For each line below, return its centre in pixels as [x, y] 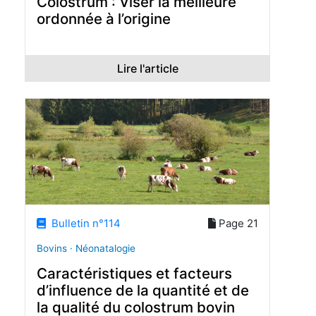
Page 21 [237, 224]
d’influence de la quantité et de [143, 290]
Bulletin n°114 [84, 224]
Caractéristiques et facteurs [134, 273]
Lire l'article [147, 68]
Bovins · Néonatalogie [86, 249]
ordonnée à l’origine [104, 18]
